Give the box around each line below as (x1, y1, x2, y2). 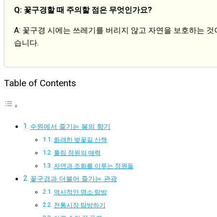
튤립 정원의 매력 (53, 149, 101, 156)
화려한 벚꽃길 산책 (53, 136, 107, 143)
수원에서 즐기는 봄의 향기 (30, 122, 110, 131)
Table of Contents (4, 77, 76, 89)
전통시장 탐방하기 (53, 201, 106, 209)
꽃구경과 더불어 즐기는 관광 (30, 174, 117, 183)
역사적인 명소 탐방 (53, 188, 107, 196)
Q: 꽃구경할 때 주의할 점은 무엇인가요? (14, 5, 152, 15)
